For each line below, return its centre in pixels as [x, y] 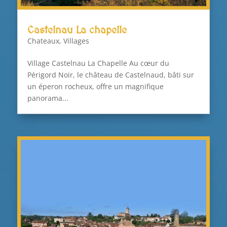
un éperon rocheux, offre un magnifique [95, 87]
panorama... [48, 98]
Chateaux [43, 41]
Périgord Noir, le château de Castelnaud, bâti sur [110, 75]
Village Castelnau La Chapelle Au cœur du [98, 63]
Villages [76, 41]
